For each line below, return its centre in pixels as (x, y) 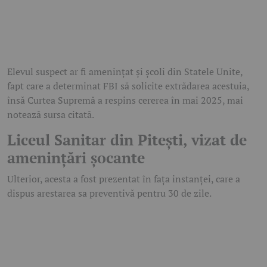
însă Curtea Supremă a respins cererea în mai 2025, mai (125, 100)
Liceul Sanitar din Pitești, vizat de (127, 139)
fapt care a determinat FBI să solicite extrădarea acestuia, (128, 86)
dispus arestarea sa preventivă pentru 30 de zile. (109, 193)
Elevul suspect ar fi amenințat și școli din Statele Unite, (125, 71)
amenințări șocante (76, 157)
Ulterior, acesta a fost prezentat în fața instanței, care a (124, 178)
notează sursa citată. (51, 114)
